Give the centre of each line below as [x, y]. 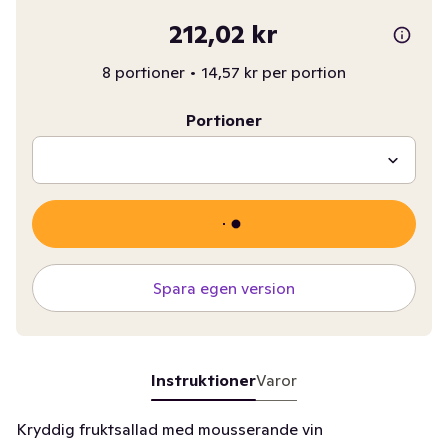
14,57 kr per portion [273, 72]
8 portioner [143, 72]
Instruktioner [203, 380]
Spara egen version [223, 288]
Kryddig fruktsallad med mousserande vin [169, 429]
